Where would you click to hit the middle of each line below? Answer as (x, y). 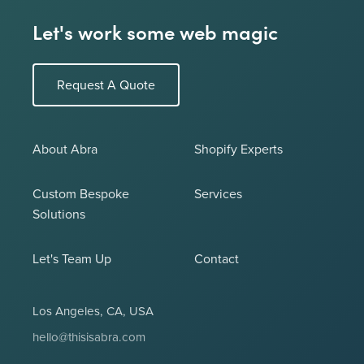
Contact (217, 258)
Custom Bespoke (81, 193)
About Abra (65, 148)
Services (218, 193)
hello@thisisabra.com (89, 336)
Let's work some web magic (155, 31)
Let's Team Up (72, 258)
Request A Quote (106, 84)
